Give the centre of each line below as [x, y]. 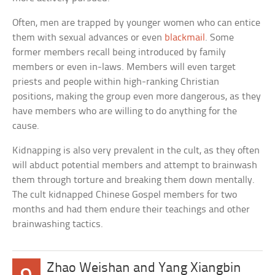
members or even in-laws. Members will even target [124, 67]
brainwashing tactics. [58, 224]
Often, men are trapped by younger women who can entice [137, 23]
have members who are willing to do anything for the [125, 111]
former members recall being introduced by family [119, 52]
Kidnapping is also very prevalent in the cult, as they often [136, 150]
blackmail [185, 37]
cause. [26, 126]
